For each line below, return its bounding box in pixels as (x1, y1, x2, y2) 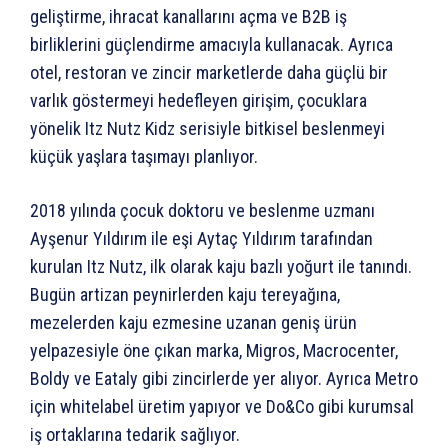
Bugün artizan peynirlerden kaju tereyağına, (30, 284, 340, 306)
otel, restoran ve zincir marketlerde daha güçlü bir (30, 62, 388, 84)
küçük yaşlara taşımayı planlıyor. (30, 146, 258, 168)
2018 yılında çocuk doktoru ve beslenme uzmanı (30, 200, 375, 222)
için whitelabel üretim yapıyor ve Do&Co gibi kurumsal (30, 396, 414, 418)
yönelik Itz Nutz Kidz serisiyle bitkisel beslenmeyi (30, 118, 385, 140)
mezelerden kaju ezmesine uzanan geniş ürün (30, 312, 357, 334)
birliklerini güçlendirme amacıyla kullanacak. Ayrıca (30, 34, 393, 56)
